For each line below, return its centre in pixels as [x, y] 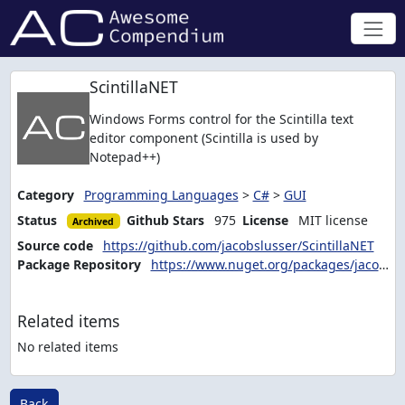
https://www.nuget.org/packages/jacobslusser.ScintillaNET [264, 264]
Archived [94, 221]
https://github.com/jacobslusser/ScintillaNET [238, 245]
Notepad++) [124, 156]
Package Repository [79, 264]
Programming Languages [161, 194]
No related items [67, 346]
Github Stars [166, 220]
